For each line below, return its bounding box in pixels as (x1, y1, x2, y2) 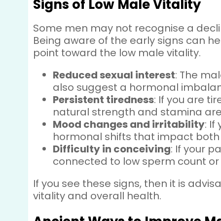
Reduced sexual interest (53, 68, 176, 82)
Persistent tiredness (53, 93, 154, 107)
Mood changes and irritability (53, 117, 205, 131)
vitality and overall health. (33, 189, 162, 203)
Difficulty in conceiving (53, 142, 171, 156)
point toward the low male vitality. (33, 46, 204, 60)
